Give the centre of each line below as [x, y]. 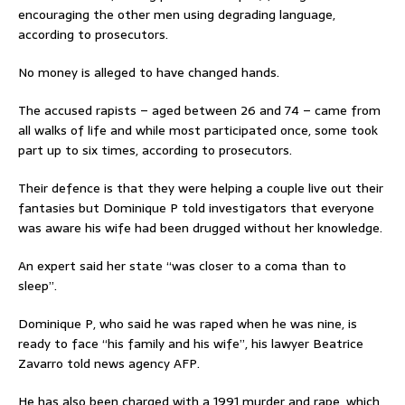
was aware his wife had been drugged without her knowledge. [200, 227]
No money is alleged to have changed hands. [149, 72]
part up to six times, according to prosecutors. [155, 150]
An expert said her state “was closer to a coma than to [182, 265]
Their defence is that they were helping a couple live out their [201, 188]
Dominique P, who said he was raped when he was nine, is [188, 323]
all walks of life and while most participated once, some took [198, 130]
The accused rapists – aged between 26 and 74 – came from [199, 110]
